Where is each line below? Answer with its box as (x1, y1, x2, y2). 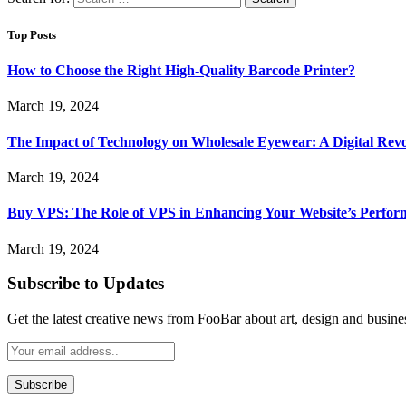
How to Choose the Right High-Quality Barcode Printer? (7, 63, 355, 79)
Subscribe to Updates (7, 274, 164, 294)
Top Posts (7, 28, 56, 43)
